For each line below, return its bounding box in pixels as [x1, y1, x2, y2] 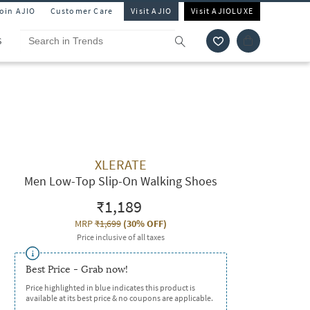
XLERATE [94, 156, 147, 173]
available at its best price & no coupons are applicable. [25, 293, 213, 303]
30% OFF [126, 217, 163, 230]
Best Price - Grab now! [25, 264, 128, 275]
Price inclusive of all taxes [76, 232, 165, 242]
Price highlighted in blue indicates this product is [25, 282, 195, 293]
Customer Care [50, 6, 113, 16]
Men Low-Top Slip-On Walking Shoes [24, 173, 217, 189]
